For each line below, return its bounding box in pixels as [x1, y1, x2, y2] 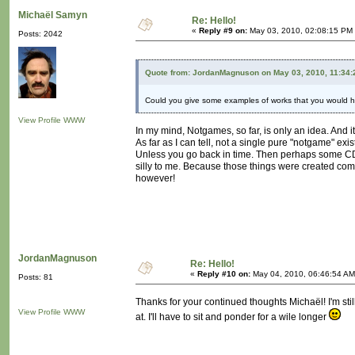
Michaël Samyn [18, 10, 87, 21]
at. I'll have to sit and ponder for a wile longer [136, 311, 329, 323]
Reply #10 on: [197, 269, 250, 279]
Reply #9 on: [199, 26, 247, 36]
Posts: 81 [18, 273, 53, 282]
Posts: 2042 [18, 29, 63, 39]
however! [136, 173, 175, 185]
